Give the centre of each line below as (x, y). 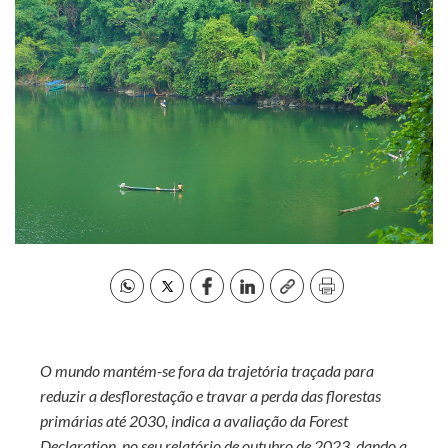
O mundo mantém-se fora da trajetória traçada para (207, 371)
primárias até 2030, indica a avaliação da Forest (194, 421)
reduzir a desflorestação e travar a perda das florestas (210, 396)
